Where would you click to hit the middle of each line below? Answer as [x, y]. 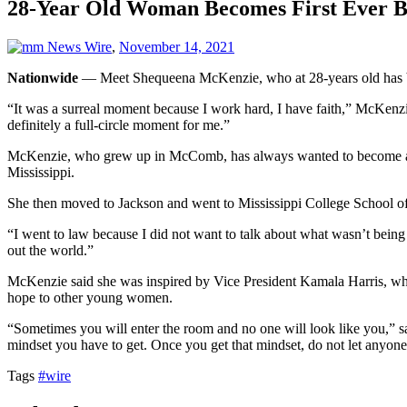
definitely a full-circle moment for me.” [119, 124]
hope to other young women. [90, 297]
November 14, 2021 [177, 46]
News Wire [79, 46]
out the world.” [50, 250]
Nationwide [43, 77]
